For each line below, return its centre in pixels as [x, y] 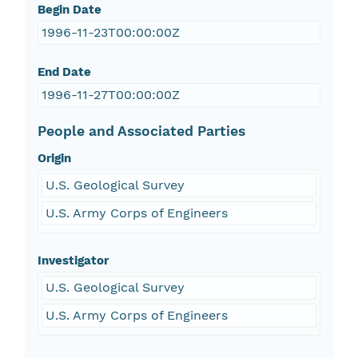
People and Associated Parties [141, 131]
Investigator [73, 261]
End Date [64, 72]
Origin [54, 159]
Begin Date [69, 10]
